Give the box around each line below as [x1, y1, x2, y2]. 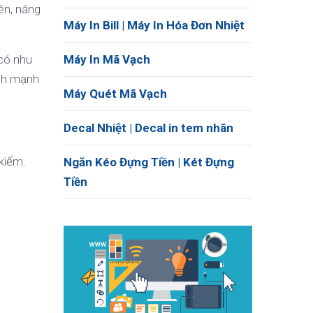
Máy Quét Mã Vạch [64, 87, 167, 101]
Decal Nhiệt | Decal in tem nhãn [64, 121, 233, 135]
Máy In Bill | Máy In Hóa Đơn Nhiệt [64, 18, 245, 32]
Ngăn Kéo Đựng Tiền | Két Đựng [64, 155, 234, 169]
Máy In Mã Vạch [64, 52, 150, 66]
